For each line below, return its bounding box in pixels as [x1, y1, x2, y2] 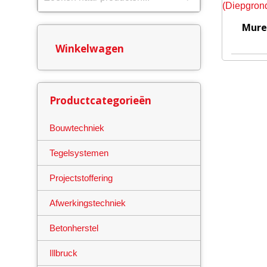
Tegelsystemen [49, 148, 108, 159]
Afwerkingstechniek [49, 198, 126, 209]
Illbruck [49, 248, 77, 259]
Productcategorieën [49, 94, 151, 108]
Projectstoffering [49, 173, 113, 184]
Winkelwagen [55, 42, 124, 56]
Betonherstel [49, 223, 98, 234]
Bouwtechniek [49, 123, 104, 133]
